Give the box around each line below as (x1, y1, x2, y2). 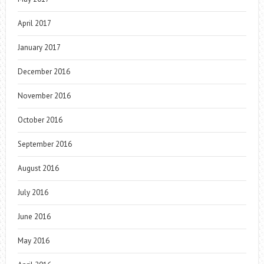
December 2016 (17, 66, 70, 77)
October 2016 (17, 114, 62, 125)
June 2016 (17, 211, 51, 222)
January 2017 (17, 42, 61, 52)
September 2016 (17, 138, 72, 149)
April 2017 (17, 18, 51, 28)
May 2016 (17, 235, 49, 246)
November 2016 (17, 90, 71, 101)
